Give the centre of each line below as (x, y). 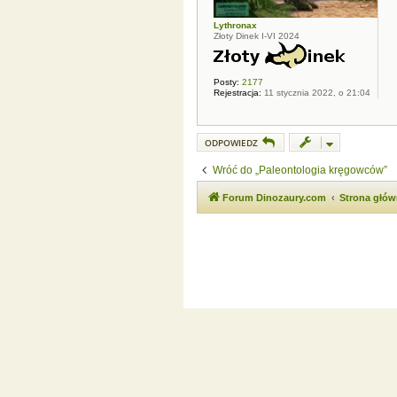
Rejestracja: (237, 93)
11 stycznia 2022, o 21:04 (316, 93)
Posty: (226, 82)
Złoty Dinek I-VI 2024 (257, 36)
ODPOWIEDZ (231, 143)
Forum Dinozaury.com (274, 198)
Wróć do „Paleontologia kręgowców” (300, 171)
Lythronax (235, 26)
